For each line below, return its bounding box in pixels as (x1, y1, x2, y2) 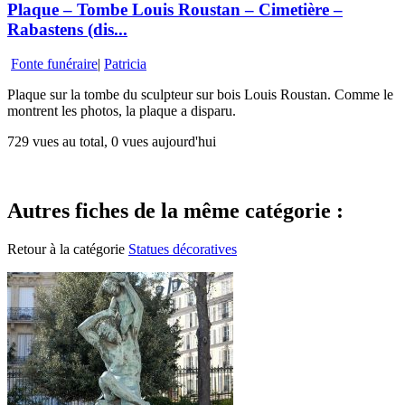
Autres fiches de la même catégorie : (7, 199, 344, 223)
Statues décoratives (128, 241, 237, 258)
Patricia (104, 56, 146, 72)
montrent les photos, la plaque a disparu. (7, 103, 236, 119)
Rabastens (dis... (7, 19, 127, 39)
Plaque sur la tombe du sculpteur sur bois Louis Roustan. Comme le (7, 87, 393, 103)
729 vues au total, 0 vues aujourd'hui (7, 134, 216, 150)
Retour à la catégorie (7, 241, 128, 258)
